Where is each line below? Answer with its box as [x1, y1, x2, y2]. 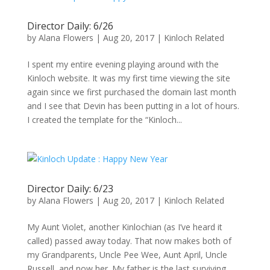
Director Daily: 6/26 [27, 19, 113, 33]
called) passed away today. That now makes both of [27, 235, 231, 246]
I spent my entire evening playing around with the [27, 58, 219, 70]
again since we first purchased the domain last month [27, 86, 236, 98]
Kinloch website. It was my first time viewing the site [27, 72, 230, 84]
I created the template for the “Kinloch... [27, 114, 182, 125]
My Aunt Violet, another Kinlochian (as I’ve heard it [27, 221, 222, 233]
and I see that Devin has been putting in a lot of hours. [27, 100, 239, 111]
